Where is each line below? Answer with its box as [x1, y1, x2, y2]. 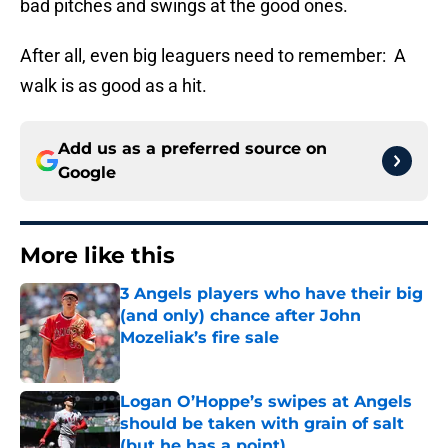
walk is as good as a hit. [20, 75, 207, 97]
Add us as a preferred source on [58, 139, 327, 159]
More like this [20, 242, 175, 270]
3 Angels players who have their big [120, 284, 423, 304]
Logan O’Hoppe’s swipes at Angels [120, 392, 412, 412]
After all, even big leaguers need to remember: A [20, 45, 406, 67]
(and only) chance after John [120, 306, 361, 326]
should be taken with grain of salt [120, 414, 404, 434]
